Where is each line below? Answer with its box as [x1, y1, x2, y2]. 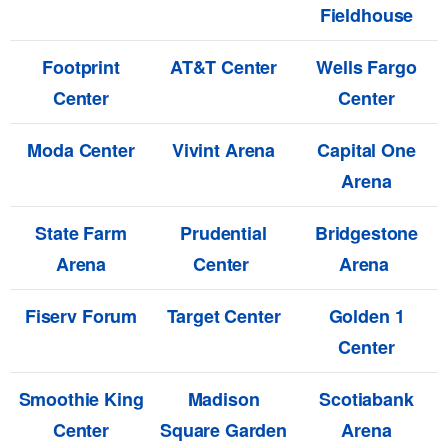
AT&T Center [169, 54, 278, 81]
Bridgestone [314, 220, 419, 247]
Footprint [42, 54, 120, 81]
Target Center [166, 303, 281, 330]
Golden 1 [328, 303, 405, 330]
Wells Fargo [316, 54, 417, 81]
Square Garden [160, 417, 287, 444]
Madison [187, 386, 260, 413]
